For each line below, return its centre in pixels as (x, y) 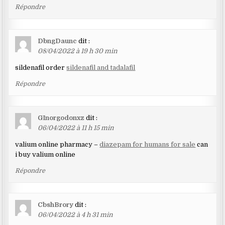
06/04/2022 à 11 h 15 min (76, 128)
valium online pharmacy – (58, 145)
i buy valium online (45, 155)
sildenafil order (41, 68)
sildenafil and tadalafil (101, 68)
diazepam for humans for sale (148, 145)
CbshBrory (56, 205)
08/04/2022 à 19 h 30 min (78, 51)
